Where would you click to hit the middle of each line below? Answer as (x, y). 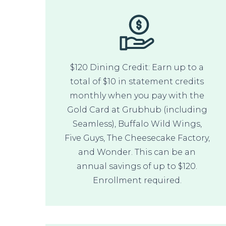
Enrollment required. (137, 180)
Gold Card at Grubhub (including (137, 109)
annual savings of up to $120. (137, 166)
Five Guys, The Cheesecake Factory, (137, 138)
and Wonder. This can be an (137, 152)
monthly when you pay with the (137, 95)
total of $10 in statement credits (137, 81)
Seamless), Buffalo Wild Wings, (137, 124)
